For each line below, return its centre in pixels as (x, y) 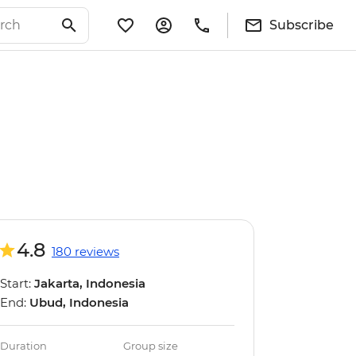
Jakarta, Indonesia (90, 283)
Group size (151, 346)
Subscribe (302, 25)
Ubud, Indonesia (79, 302)
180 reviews (85, 252)
